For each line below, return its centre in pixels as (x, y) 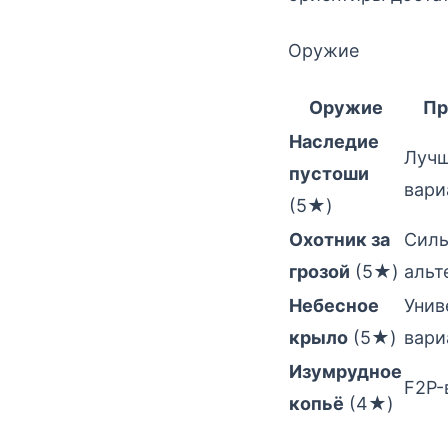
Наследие (334, 141)
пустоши (329, 173)
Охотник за (339, 239)
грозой (319, 271)
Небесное (334, 305)
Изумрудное (345, 371)
